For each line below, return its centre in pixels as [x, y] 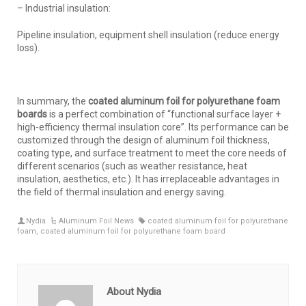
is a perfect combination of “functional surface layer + [164, 114]
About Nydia [134, 291]
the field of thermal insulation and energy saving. [122, 192]
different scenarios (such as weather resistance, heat [132, 166]
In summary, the [53, 101]
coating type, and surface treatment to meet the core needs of [152, 153]
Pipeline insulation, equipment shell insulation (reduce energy [148, 34]
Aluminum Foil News [97, 221]
